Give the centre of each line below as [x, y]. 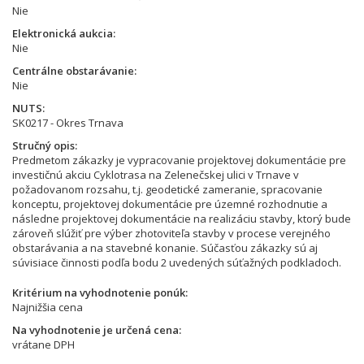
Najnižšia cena [48, 307]
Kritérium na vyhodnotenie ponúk [99, 292]
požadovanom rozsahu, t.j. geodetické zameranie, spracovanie [167, 189]
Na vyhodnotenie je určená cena [95, 330]
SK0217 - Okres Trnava [68, 123]
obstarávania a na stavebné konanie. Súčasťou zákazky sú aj [165, 248]
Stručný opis [43, 145]
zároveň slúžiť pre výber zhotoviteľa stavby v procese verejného [171, 233]
